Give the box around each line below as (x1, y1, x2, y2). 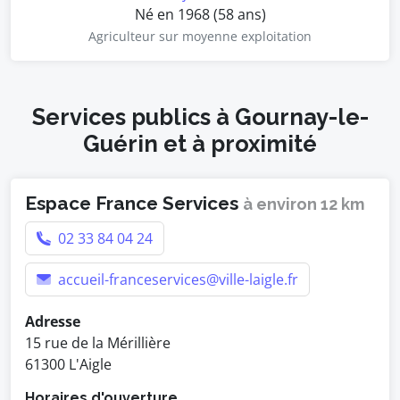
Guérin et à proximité (83, 130, 317, 157)
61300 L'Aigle (25, 354, 112, 374)
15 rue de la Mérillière (25, 333, 171, 353)
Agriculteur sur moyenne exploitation (88, 28, 312, 45)
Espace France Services (25, 192, 243, 214)
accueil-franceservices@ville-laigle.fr (54, 270, 298, 289)
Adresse (25, 312, 80, 331)
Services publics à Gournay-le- (31, 104, 369, 130)
